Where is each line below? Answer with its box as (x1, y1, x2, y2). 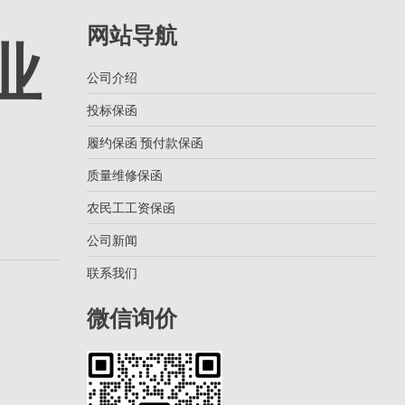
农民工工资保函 (87, 199, 175, 215)
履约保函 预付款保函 (87, 134, 203, 150)
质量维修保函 (87, 166, 163, 183)
